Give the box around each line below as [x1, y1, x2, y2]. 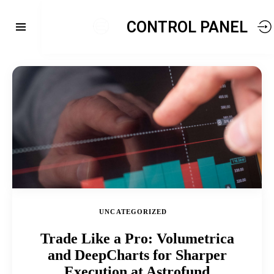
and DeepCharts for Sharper [47, 247, 227, 264]
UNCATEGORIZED [99, 208, 168, 216]
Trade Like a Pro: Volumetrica [40, 231, 234, 247]
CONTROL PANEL [126, 18, 248, 36]
